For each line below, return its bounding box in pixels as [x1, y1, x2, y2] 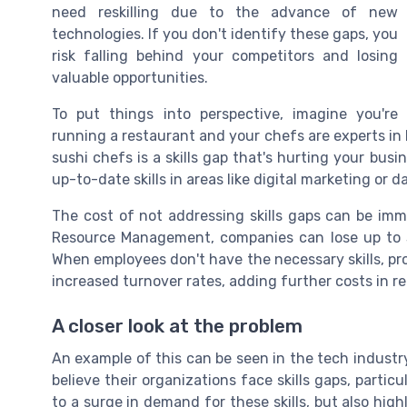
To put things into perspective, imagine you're [52, 105, 398, 124]
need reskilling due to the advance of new [52, 4, 398, 22]
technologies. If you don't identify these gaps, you [52, 25, 398, 44]
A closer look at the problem [52, 314, 303, 337]
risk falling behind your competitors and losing [52, 47, 398, 65]
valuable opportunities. [52, 69, 208, 87]
